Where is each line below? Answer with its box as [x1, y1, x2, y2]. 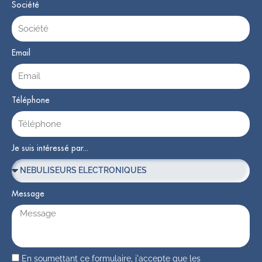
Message [12, 189, 44, 198]
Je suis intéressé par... [12, 143, 88, 152]
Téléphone [12, 96, 50, 105]
